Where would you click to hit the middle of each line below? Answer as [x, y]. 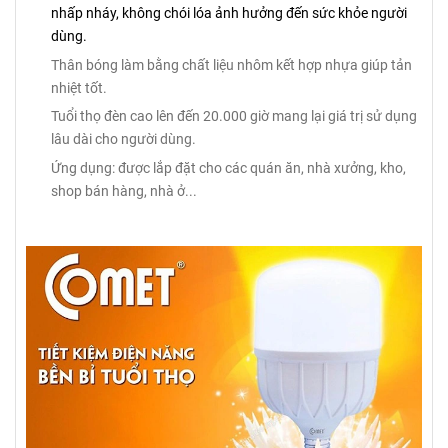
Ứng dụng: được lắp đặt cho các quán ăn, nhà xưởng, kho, [228, 167]
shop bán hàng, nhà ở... [124, 190]
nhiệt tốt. [79, 87]
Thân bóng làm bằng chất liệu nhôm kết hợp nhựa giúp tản [231, 64]
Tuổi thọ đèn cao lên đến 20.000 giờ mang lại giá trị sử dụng [234, 116]
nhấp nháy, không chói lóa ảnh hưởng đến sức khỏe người [229, 13]
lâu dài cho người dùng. [123, 139]
